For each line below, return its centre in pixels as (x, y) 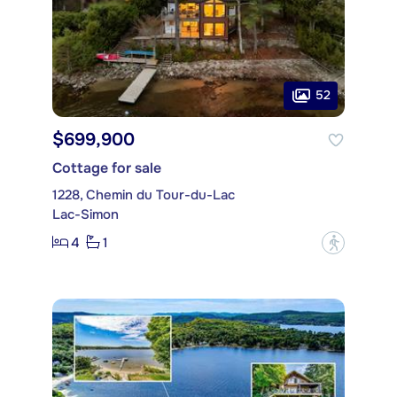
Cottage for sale (107, 167)
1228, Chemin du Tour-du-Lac (144, 195)
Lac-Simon (86, 214)
